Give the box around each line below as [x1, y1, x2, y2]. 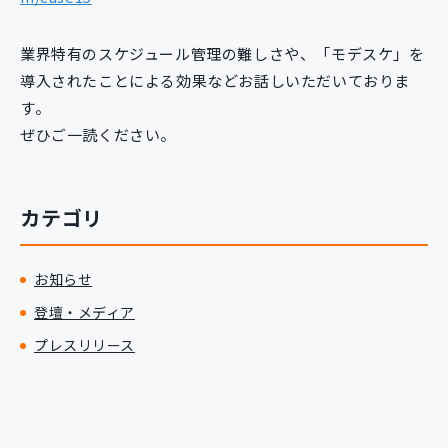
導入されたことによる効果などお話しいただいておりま [20, 70, 410, 92]
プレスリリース [34, 335, 135, 356]
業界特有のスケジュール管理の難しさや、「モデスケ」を [20, 43, 425, 65]
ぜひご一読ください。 [20, 124, 176, 146]
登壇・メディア [34, 302, 135, 323]
